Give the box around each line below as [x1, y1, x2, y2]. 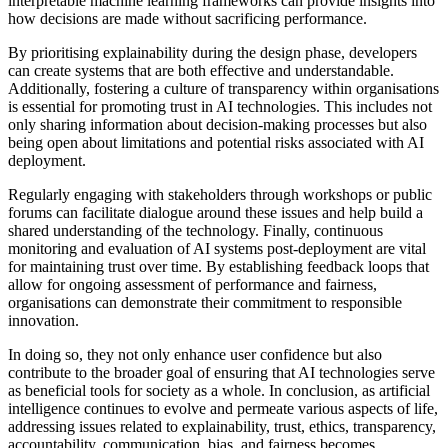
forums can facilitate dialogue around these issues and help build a [8, 203, 423, 221]
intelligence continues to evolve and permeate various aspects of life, [8, 399, 438, 417]
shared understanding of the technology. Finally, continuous [8, 221, 383, 239]
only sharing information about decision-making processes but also [8, 115, 427, 133]
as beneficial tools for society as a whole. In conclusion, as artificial [8, 381, 430, 399]
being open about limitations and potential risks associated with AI [8, 133, 424, 151]
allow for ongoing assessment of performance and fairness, [8, 275, 377, 293]
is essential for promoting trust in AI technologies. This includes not [8, 97, 432, 115]
